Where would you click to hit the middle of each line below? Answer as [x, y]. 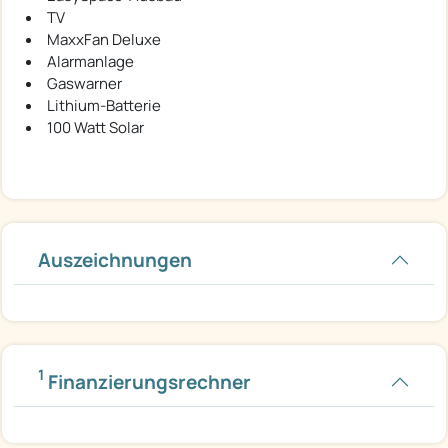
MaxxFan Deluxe [104, 39]
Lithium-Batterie [104, 105]
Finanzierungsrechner [147, 381]
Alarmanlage [90, 61]
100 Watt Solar [95, 127]
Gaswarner [84, 83]
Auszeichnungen [115, 259]
